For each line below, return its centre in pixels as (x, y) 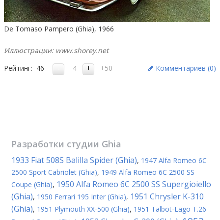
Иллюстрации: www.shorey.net (56, 50)
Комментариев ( (183, 68)
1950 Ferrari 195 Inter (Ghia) (82, 197)
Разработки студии (56, 144)
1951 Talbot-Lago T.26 (170, 209)
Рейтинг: (18, 68)
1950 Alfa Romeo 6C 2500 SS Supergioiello (134, 184)
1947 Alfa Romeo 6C (174, 160)
